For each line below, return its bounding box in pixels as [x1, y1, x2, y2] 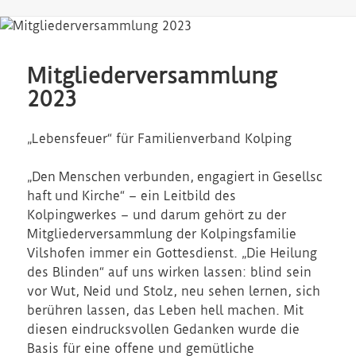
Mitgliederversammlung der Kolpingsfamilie [27, 226, 297, 242]
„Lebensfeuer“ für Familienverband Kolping [27, 131, 292, 147]
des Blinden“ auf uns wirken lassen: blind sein [27, 265, 312, 281]
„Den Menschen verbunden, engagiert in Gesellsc [27, 169, 323, 185]
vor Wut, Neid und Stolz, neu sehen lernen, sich [27, 284, 321, 300]
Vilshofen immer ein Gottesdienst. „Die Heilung [27, 246, 318, 261]
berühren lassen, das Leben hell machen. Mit [27, 303, 304, 319]
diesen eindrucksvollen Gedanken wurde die [27, 322, 300, 338]
